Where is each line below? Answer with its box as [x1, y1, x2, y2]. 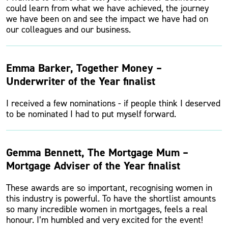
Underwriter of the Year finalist [6, 74, 155, 89]
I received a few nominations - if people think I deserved [6, 97, 220, 109]
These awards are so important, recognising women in [6, 182, 212, 194]
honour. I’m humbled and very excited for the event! [6, 214, 203, 226]
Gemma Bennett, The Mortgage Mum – [6, 145, 188, 160]
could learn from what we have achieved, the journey [6, 2, 209, 14]
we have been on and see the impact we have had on [6, 13, 208, 25]
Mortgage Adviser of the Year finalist [6, 158, 180, 173]
